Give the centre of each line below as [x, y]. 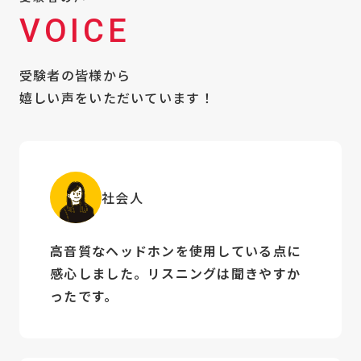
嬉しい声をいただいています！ [116, 98]
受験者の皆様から [75, 75]
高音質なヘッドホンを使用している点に [176, 251]
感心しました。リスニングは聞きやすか [176, 274]
